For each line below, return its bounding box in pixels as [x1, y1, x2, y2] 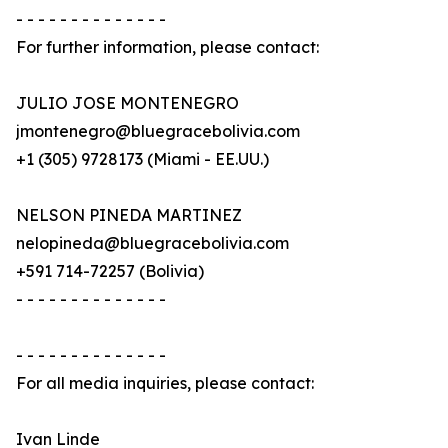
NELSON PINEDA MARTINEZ [16, 205, 242, 226]
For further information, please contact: [16, 37, 319, 58]
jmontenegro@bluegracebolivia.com [16, 121, 300, 142]
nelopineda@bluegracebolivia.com [16, 233, 289, 254]
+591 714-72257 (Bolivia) [16, 261, 204, 282]
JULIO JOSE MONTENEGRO [16, 93, 239, 114]
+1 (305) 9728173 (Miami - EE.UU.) [16, 149, 269, 170]
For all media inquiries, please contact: [16, 373, 314, 394]
